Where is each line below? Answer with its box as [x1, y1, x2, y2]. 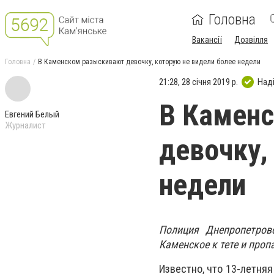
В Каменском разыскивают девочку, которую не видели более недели [38, 57, 261, 66]
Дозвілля [234, 35, 268, 45]
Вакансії [192, 35, 222, 45]
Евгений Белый [5, 109, 59, 120]
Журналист [5, 120, 46, 131]
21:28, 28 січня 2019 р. [159, 76, 238, 87]
